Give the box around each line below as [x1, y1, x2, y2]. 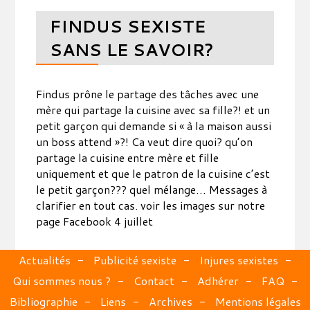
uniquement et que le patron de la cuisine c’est [36, 165, 271, 181]
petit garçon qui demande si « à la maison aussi [36, 118, 272, 134]
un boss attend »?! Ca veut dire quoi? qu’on [36, 134, 253, 149]
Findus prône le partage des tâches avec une [36, 86, 259, 102]
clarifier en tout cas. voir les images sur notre [36, 197, 266, 213]
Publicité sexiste [93, 252, 176, 268]
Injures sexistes [199, 252, 278, 268]
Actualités [19, 252, 71, 268]
